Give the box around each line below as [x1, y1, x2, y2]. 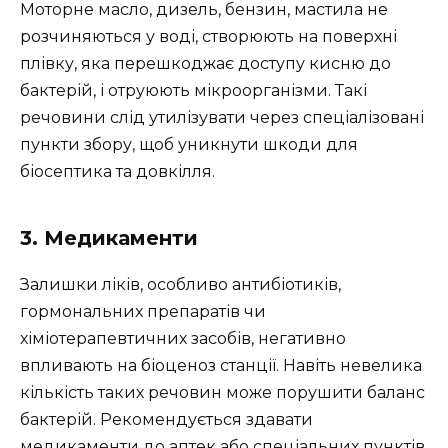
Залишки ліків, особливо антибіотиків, [20, 274, 341, 294]
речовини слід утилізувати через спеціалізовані [20, 107, 424, 127]
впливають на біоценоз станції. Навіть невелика [20, 355, 422, 375]
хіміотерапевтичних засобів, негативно [20, 328, 346, 348]
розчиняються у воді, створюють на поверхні [20, 26, 397, 46]
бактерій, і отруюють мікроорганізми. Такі [20, 80, 367, 100]
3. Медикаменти [20, 225, 198, 250]
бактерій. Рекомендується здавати [20, 409, 313, 429]
